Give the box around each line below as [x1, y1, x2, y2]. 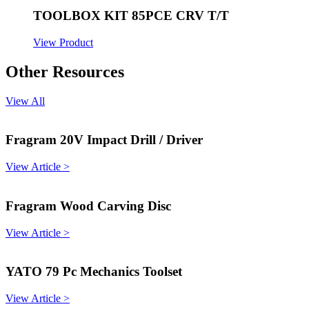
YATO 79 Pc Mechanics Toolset [6, 264, 182, 279]
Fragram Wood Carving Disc [6, 198, 171, 213]
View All [6, 94, 45, 107]
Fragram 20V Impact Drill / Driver [6, 132, 203, 148]
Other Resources [6, 62, 124, 81]
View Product [33, 36, 93, 48]
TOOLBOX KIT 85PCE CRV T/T [33, 8, 229, 23]
